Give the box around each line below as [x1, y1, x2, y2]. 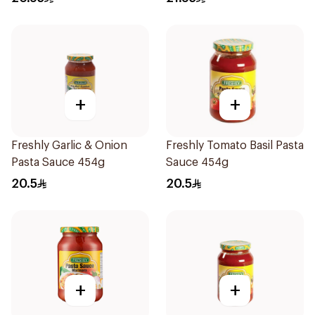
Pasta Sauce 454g [11, 157, 105, 168]
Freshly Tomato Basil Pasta [166, 140, 304, 151]
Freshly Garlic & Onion [11, 140, 127, 151]
